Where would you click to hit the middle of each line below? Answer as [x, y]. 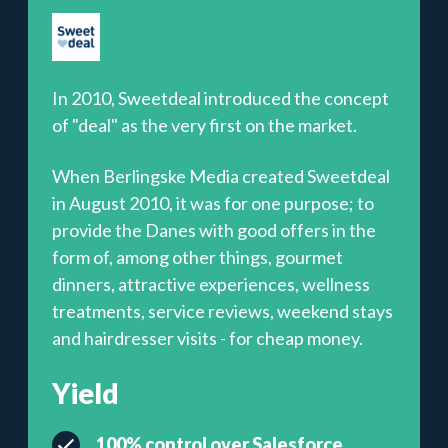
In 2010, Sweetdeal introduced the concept [220, 98]
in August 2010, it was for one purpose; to [213, 203]
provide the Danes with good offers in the [214, 230]
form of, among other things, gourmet [197, 257]
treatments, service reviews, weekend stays [222, 311]
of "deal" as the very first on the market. [204, 125]
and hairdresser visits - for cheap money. [207, 338]
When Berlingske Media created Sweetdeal [221, 176]
